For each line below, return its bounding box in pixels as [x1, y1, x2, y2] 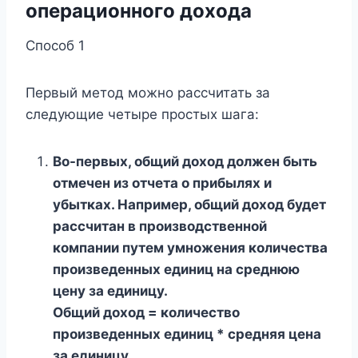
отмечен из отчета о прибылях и [53, 174, 272, 191]
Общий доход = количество [53, 304, 240, 320]
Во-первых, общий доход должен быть [53, 153, 317, 169]
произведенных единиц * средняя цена [53, 325, 321, 342]
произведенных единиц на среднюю [53, 261, 300, 277]
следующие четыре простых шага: [26, 105, 259, 122]
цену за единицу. [53, 282, 168, 299]
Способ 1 [26, 37, 85, 54]
